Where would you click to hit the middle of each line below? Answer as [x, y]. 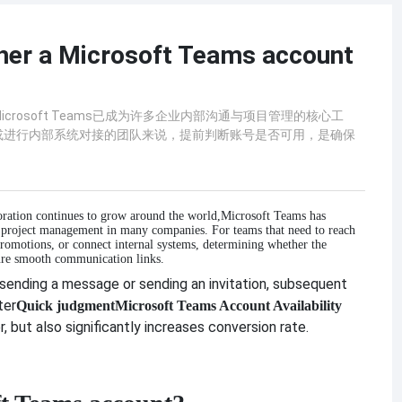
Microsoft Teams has [273, 216]
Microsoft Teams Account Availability [228, 306]
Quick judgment [66, 306]
